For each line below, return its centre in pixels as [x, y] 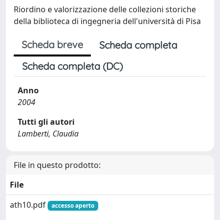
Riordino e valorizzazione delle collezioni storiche [105, 9]
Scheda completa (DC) [72, 66]
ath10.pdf [29, 205]
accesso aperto [73, 206]
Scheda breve [52, 44]
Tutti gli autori [46, 122]
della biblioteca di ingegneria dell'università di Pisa [107, 21]
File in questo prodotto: [57, 165]
